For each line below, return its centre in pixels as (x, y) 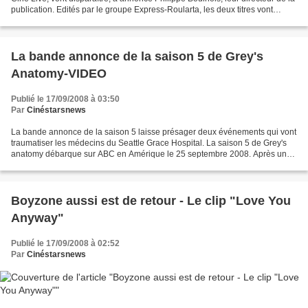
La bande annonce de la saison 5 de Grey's (137, 56)
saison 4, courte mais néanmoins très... (84, 165)
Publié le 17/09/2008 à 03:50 (65, 99)
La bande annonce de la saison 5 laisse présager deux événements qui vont (154, 132)
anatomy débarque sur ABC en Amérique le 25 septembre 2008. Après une (151, 154)
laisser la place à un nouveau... (69, 20)
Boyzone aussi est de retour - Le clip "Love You (151, 200)
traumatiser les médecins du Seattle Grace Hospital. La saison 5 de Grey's (149, 143)
